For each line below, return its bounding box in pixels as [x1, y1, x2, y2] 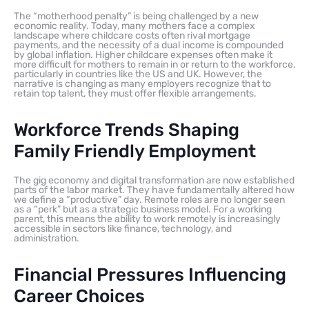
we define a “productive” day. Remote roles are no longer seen [14, 193, 285, 206]
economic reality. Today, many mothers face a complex [14, 19, 255, 32]
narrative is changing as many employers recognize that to [14, 77, 271, 90]
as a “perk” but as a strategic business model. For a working [14, 203, 272, 215]
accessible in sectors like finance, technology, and [14, 222, 232, 235]
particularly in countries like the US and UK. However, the [14, 68, 262, 80]
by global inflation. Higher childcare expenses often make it [14, 48, 272, 61]
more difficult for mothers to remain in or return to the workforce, [14, 58, 295, 70]
